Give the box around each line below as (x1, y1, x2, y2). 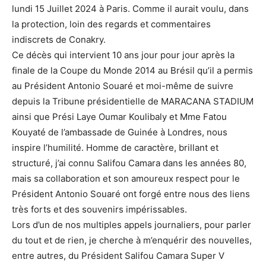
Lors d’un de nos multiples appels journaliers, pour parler (12, 219, 251, 230)
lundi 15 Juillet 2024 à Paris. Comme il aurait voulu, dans (12, 3, 249, 14)
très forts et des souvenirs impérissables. (12, 204, 187, 215)
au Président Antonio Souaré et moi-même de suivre (12, 80, 233, 91)
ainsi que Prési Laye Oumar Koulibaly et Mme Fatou (12, 111, 227, 122)
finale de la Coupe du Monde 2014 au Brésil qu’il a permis (12, 65, 253, 76)
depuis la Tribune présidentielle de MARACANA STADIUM (12, 96, 254, 107)
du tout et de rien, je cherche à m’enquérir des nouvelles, (12, 235, 252, 246)
